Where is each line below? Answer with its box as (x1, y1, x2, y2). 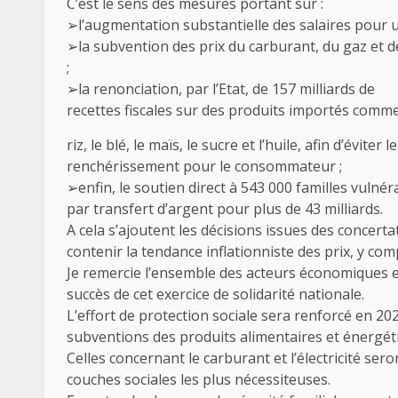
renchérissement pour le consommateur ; (67, 155, 342, 176)
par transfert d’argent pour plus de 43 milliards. (67, 198, 383, 219)
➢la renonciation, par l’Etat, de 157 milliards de (67, 78, 375, 99)
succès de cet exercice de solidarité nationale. (67, 283, 364, 304)
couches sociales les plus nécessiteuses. (67, 369, 330, 389)
